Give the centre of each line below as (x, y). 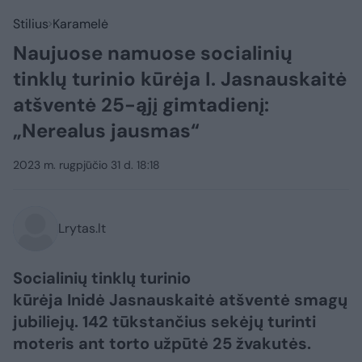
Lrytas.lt (82, 228)
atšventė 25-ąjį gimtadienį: (141, 105)
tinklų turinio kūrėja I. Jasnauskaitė (180, 79)
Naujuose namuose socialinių (153, 53)
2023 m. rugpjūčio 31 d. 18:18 (86, 165)
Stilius (31, 24)
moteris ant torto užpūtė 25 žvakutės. (162, 343)
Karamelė (80, 24)
